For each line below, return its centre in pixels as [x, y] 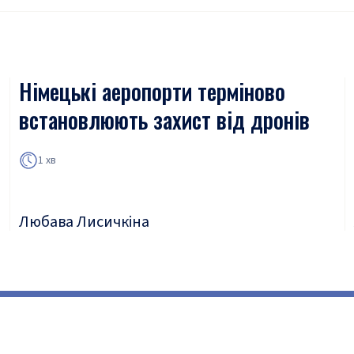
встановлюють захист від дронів [164, 120]
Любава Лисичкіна [84, 222]
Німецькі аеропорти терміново [152, 91]
